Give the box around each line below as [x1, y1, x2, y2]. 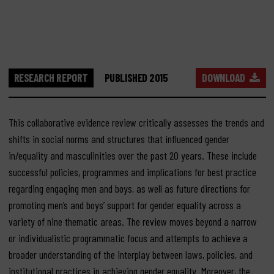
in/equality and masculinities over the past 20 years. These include [8, 148, 257, 162]
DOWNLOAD [202, 70, 250, 84]
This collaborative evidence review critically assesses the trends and [8, 115, 264, 129]
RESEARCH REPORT [13, 70, 88, 84]
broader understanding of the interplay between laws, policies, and [8, 247, 253, 261]
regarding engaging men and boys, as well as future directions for [8, 181, 250, 195]
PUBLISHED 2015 [104, 70, 168, 84]
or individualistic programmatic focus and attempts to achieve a [8, 231, 248, 245]
